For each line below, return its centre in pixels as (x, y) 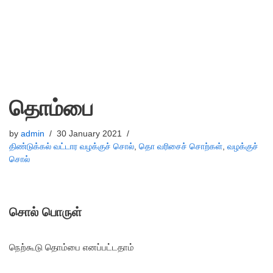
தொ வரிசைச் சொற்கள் (181, 147)
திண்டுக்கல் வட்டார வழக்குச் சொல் (72, 147)
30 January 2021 (89, 134)
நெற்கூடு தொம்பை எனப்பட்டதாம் (72, 247)
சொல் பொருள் (45, 212)
